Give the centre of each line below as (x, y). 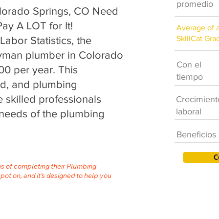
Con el (189, 65)
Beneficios (196, 134)
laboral (189, 111)
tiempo (190, 77)
